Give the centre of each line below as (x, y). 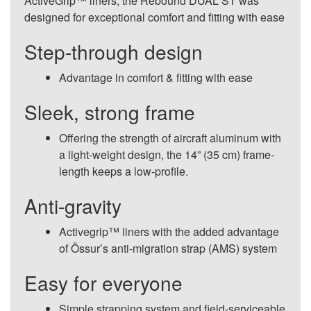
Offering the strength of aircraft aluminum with (170, 138)
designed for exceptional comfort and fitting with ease (154, 17)
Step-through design (114, 51)
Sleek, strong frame (110, 112)
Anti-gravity (73, 205)
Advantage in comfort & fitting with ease (156, 77)
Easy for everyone (103, 283)
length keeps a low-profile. (124, 171)
